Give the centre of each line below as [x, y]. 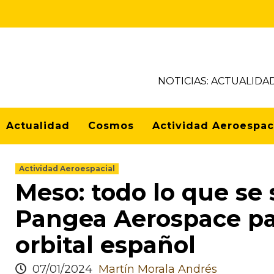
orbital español [106, 245]
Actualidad [38, 126]
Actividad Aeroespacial [67, 168]
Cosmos [111, 126]
